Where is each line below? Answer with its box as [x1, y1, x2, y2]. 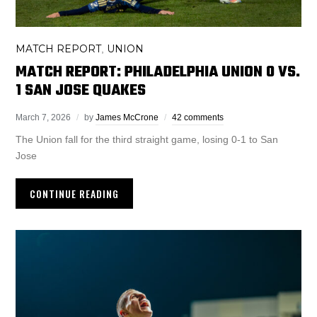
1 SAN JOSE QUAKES [16, 79, 146, 103]
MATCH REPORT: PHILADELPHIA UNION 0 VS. [16, 60, 301, 85]
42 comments [172, 113, 224, 123]
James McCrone [96, 113, 159, 123]
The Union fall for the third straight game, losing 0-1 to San [16, 134, 279, 146]
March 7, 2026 [16, 113, 71, 123]
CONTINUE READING [30, 186, 120, 202]
